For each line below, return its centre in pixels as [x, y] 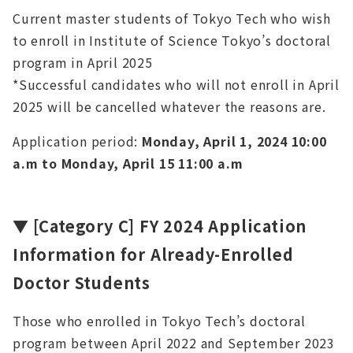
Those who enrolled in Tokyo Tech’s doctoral [159, 321]
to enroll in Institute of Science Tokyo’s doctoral [172, 41]
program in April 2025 [83, 63]
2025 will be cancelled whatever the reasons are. [169, 107]
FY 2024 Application [221, 226]
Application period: [77, 141]
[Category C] [84, 226]
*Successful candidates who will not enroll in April [176, 85]
